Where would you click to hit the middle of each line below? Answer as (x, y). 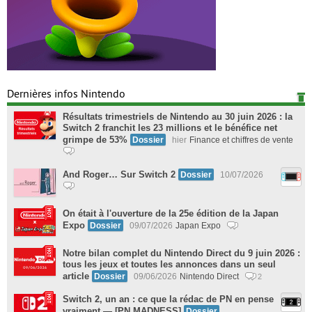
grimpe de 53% (95, 140)
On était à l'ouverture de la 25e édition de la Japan (171, 213)
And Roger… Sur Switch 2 (119, 174)
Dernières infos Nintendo (66, 94)
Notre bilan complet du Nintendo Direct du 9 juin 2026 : (181, 253)
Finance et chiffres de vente (241, 140)
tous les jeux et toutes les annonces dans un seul (169, 264)
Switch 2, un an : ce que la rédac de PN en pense (168, 299)
